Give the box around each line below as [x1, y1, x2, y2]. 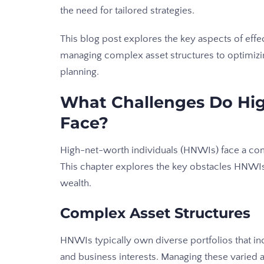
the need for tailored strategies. [60, 5, 194, 16]
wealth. [60, 178, 91, 189]
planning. [60, 67, 99, 78]
